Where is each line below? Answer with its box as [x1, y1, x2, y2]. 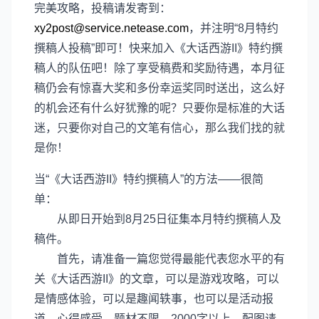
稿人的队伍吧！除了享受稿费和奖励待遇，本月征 [34, 62, 285, 74]
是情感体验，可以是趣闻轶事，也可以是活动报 [34, 293, 273, 305]
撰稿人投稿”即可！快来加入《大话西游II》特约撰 [34, 42, 283, 54]
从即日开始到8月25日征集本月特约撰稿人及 [34, 213, 281, 225]
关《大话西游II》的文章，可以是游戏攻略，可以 [34, 273, 279, 285]
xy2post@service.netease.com [34, 22, 189, 34]
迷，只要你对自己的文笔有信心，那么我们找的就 [34, 122, 285, 134]
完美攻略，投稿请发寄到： [34, 2, 171, 14]
